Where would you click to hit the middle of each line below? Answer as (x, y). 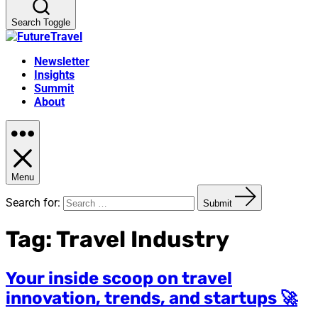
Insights (54, 75)
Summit (54, 88)
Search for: (33, 203)
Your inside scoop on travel (119, 278)
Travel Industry (143, 240)
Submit (218, 203)
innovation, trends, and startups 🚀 (152, 298)
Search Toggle (41, 22)
